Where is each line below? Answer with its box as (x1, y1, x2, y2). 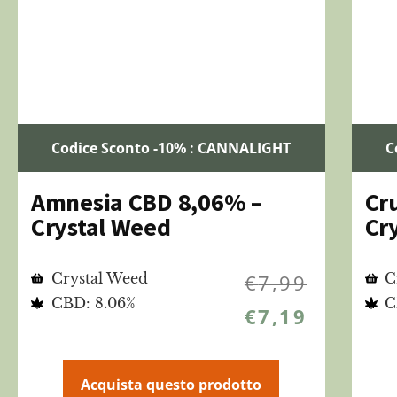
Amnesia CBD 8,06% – (31, 186, 262, 219)
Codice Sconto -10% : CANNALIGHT (51, 138, 292, 159)
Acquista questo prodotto (81, 375, 262, 395)
